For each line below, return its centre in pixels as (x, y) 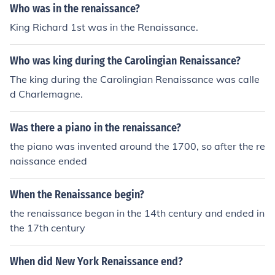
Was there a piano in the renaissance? (95, 128)
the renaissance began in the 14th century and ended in (137, 213)
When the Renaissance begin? (77, 195)
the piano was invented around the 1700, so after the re (137, 146)
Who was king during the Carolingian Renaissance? (125, 61)
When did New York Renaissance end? (96, 261)
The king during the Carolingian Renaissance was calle (135, 79)
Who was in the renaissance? (75, 9)
